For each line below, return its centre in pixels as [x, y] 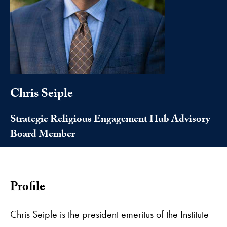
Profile [28, 188]
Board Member [43, 135]
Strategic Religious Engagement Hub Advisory [110, 120]
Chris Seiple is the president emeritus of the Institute [109, 214]
